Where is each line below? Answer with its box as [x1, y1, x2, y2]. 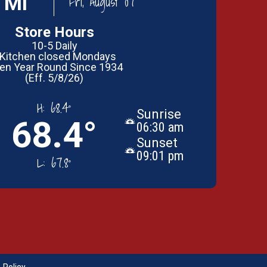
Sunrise [136, 107, 181, 122]
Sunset [136, 135, 178, 150]
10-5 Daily [31, 39, 77, 52]
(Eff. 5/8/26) [25, 72, 83, 84]
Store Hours [14, 24, 94, 41]
